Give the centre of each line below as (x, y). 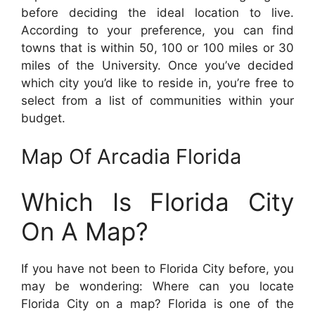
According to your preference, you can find (157, 30)
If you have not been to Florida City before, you (157, 268)
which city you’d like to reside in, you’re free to (157, 83)
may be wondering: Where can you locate (157, 286)
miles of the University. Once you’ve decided (157, 65)
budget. (43, 118)
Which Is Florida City (157, 201)
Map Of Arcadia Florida (131, 156)
